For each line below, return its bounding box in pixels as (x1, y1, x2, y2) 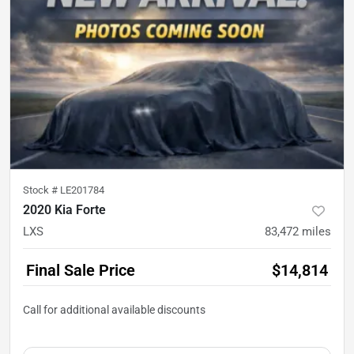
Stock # (23, 183, 60, 196)
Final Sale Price (26, 260, 135, 280)
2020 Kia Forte (23, 201, 106, 217)
